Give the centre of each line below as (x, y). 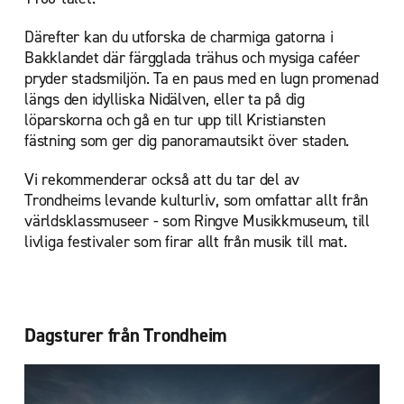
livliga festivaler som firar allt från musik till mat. (186, 242)
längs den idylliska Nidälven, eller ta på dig (165, 100)
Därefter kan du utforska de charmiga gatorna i (179, 37)
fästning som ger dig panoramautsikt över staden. (187, 141)
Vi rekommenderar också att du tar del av (162, 180)
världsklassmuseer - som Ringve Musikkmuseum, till (197, 221)
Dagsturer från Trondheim (126, 336)
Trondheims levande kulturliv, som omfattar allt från (196, 201)
